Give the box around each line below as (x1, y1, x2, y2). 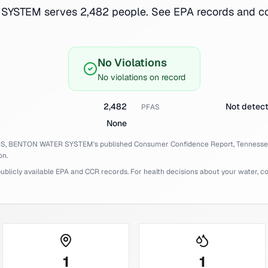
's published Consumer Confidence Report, (93, 139, 234, 149)
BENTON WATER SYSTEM (8, 139, 93, 149)
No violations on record (97, 72, 185, 83)
